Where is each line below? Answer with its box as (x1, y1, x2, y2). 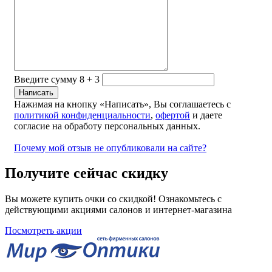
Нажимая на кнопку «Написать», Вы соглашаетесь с (14, 98, 231, 109)
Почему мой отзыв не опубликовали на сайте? (14, 142, 206, 153)
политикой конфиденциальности (14, 109, 151, 120)
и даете (190, 109, 222, 120)
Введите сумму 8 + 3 (14, 73, 100, 84)
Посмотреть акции (5, 225, 82, 236)
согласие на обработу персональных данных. (14, 120, 200, 131)
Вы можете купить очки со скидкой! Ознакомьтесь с (5, 194, 222, 205)
